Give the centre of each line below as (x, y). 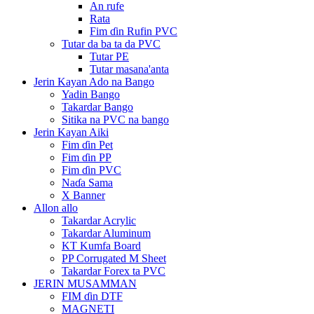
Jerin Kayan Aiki (71, 132)
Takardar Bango (97, 107)
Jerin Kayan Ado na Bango (94, 81)
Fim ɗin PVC (91, 170)
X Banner (83, 195)
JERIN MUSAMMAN (85, 283)
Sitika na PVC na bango (115, 119)
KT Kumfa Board (101, 245)
